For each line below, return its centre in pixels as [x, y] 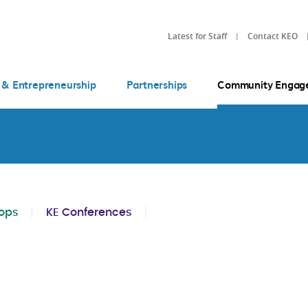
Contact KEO [273, 36]
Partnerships [157, 85]
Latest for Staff [197, 36]
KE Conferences [89, 212]
